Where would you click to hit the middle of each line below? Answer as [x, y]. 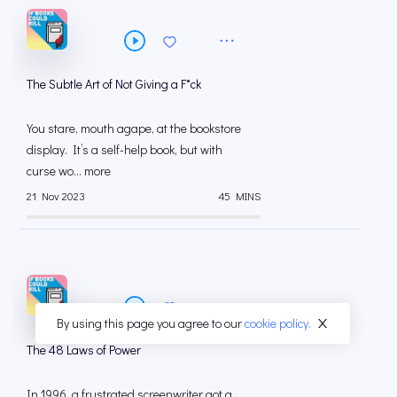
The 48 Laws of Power [84, 350]
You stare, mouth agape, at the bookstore [134, 128]
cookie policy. [278, 323]
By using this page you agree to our [151, 323]
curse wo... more [69, 171]
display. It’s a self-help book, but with [125, 150]
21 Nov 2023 [56, 195]
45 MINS [239, 195]
